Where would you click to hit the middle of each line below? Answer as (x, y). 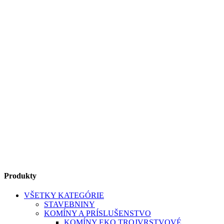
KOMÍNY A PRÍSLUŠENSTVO (97, 213)
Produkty (20, 175)
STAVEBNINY (69, 204)
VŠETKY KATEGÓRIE (64, 195)
